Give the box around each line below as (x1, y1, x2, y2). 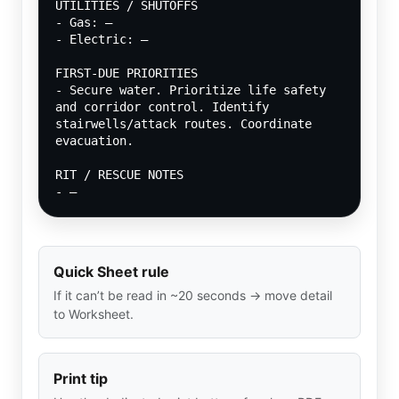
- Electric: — (55, 32, 148, 47)
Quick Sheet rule (53, 263, 169, 281)
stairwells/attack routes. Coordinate (55, 117, 312, 132)
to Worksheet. (53, 306, 134, 322)
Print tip (53, 370, 108, 388)
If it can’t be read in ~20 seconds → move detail (53, 288, 332, 304)
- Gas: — (55, 15, 112, 30)
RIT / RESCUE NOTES (55, 167, 183, 183)
